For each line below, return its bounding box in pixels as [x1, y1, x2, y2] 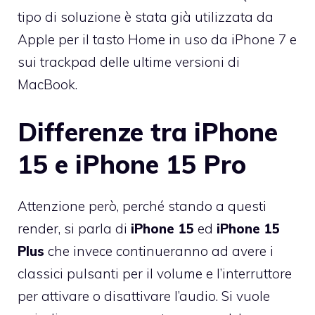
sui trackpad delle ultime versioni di [18, 53, 240, 71]
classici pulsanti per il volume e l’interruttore [18, 264, 292, 282]
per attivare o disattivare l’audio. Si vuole [18, 287, 270, 304]
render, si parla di [18, 219, 131, 237]
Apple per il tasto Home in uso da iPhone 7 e [18, 31, 297, 49]
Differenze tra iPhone [18, 115, 278, 148]
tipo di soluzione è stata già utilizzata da [18, 8, 274, 26]
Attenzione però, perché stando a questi [18, 197, 266, 214]
